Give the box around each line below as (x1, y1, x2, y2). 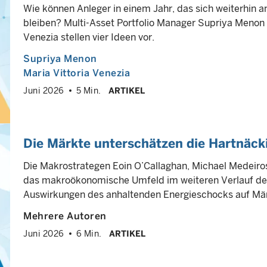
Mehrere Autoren (23, 210, 107, 222)
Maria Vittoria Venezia (23, 67, 130, 79)
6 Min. (76, 229, 102, 238)
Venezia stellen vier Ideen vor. (23, 32, 154, 43)
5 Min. (76, 86, 101, 95)
